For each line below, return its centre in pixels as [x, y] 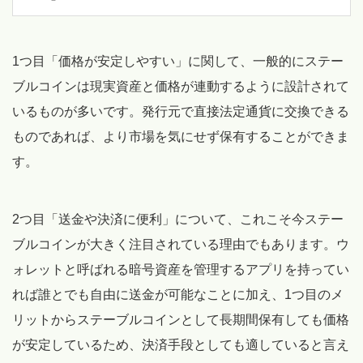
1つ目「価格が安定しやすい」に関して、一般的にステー [178, 61]
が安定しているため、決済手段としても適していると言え [181, 344]
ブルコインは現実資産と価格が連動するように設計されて [181, 86]
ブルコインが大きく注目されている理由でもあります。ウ [181, 244]
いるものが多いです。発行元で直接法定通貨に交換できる [181, 111]
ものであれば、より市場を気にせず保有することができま [181, 136]
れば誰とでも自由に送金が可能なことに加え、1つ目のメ [178, 294]
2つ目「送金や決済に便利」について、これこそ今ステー [178, 219]
